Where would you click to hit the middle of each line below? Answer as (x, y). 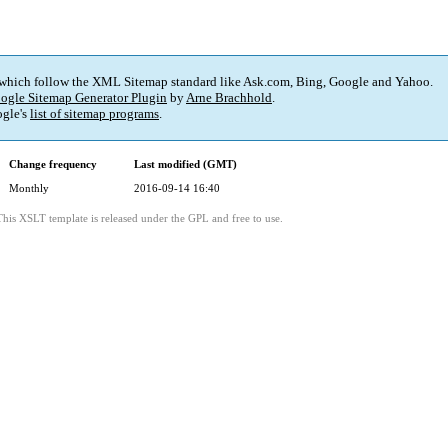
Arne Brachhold (229, 98)
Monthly (29, 188)
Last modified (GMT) (185, 164)
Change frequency (53, 164)
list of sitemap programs (94, 114)
